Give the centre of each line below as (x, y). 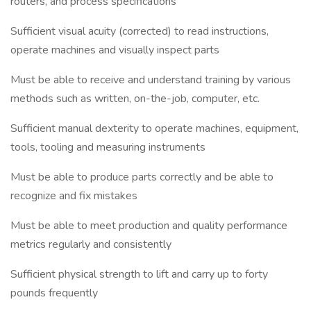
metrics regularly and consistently (91, 244)
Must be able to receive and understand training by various (151, 80)
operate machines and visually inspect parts (115, 50)
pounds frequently (54, 293)
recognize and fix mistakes (74, 196)
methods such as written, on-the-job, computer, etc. (135, 99)
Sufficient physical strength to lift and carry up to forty (139, 274)
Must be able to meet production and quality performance (149, 226)
